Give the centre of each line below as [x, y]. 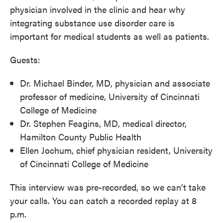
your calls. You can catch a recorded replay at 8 [103, 200]
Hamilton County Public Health [81, 137]
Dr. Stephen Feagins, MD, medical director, [103, 123]
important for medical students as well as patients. [110, 36]
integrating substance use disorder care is [92, 23]
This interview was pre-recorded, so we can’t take [108, 187]
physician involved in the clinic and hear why [98, 9]
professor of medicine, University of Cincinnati [110, 96]
